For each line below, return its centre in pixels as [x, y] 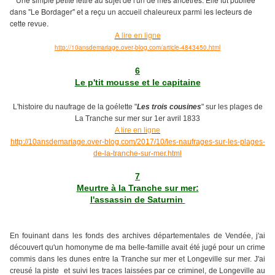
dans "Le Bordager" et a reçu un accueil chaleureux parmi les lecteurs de [131, 11]
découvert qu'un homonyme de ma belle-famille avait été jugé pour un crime [137, 247]
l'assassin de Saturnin [137, 199]
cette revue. [29, 23]
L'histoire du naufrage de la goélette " [75, 107]
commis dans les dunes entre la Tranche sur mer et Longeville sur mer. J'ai [137, 259]
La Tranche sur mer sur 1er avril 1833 [137, 118]
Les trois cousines [169, 107]
